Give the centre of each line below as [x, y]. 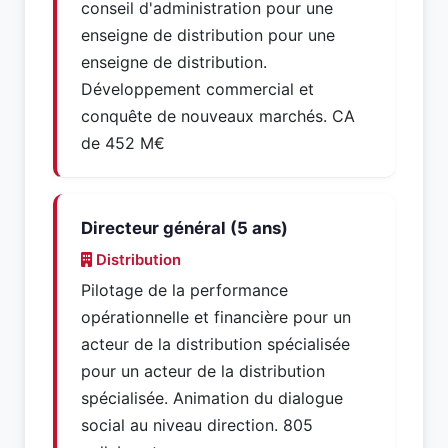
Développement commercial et [197, 89]
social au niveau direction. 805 [197, 425]
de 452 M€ [123, 143]
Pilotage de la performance [184, 290]
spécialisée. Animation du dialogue [212, 398]
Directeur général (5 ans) [184, 228]
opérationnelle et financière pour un [216, 317]
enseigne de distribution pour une [208, 35]
